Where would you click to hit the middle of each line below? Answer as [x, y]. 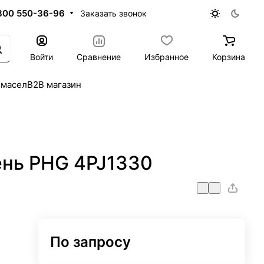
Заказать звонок [114, 13]
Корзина [229, 57]
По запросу [91, 242]
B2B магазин [54, 85]
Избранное [166, 57]
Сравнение [99, 57]
